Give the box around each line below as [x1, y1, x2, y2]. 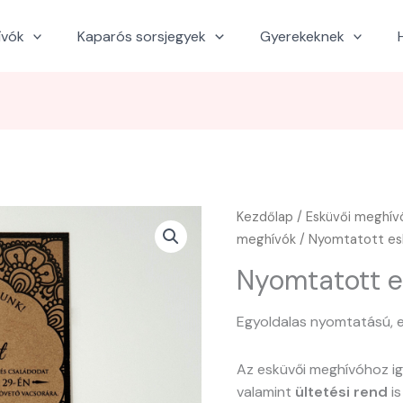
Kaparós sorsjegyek [77, 26, 207, 46]
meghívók [237, 230, 297, 249]
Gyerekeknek [259, 26, 345, 46]
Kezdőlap [237, 208, 294, 227]
